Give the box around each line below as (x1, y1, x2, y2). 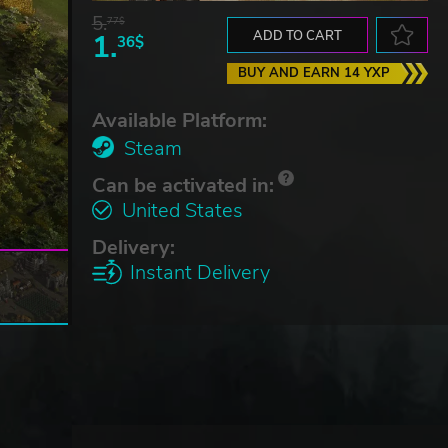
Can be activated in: (91, 171, 274, 199)
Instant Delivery (129, 258, 270, 286)
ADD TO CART (253, 26, 342, 45)
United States (121, 196, 243, 224)
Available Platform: (91, 106, 267, 134)
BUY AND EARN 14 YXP (237, 63, 390, 82)
